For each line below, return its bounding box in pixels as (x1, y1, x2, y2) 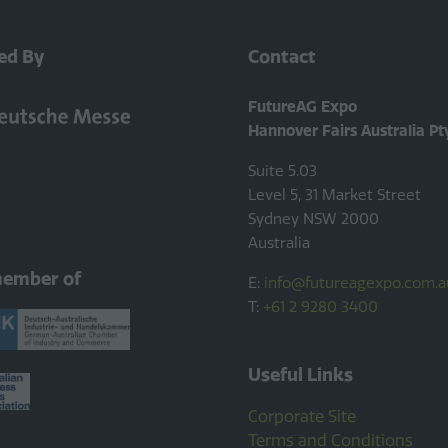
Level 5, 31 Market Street (248, 186, 421, 204)
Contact (248, 46, 316, 68)
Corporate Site (248, 407, 356, 426)
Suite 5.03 (248, 162, 317, 180)
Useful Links (248, 364, 353, 386)
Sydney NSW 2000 (248, 210, 379, 228)
